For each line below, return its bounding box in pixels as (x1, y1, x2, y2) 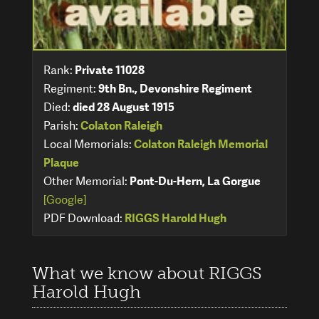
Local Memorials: (43, 136, 134, 152)
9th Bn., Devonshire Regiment (98, 80, 252, 96)
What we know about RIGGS (32, 262, 262, 283)
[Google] (43, 192, 86, 207)
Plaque (43, 155, 79, 170)
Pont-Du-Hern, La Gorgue (130, 173, 261, 189)
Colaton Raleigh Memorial (134, 136, 268, 152)
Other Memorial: (43, 173, 130, 189)
